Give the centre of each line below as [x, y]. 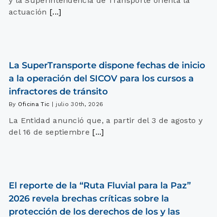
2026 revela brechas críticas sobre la [89, 199]
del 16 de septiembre [49, 132]
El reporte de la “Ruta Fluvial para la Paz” [100, 186]
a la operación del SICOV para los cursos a [101, 79]
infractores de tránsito [58, 92]
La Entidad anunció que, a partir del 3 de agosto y [105, 121]
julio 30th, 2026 [80, 104]
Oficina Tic [34, 104]
